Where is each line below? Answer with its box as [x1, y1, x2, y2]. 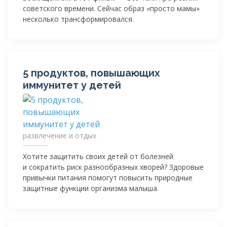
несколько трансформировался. [23, 14, 134, 24]
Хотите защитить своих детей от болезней [23, 151, 173, 161]
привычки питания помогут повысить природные [23, 172, 193, 182]
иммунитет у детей [23, 79, 121, 91]
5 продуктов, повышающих [23, 66, 160, 79]
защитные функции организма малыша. [23, 183, 159, 193]
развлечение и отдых [23, 130, 96, 140]
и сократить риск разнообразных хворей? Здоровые [23, 162, 204, 172]
